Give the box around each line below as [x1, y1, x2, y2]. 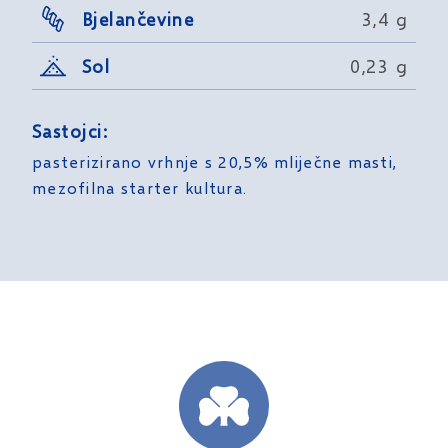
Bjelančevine [82, 7, 195, 30]
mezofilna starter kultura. [32, 178, 248, 198]
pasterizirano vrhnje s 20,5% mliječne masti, [32, 152, 398, 172]
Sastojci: [32, 120, 108, 143]
